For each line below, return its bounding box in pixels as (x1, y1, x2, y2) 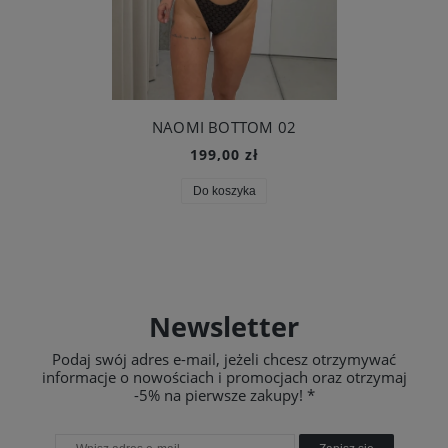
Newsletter (149, 308, 299, 346)
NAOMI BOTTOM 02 (152, 117, 296, 138)
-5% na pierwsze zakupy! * (133, 385, 315, 406)
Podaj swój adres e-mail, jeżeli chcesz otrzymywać (52, 349, 396, 370)
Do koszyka (192, 184, 256, 199)
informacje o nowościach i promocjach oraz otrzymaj (41, 367, 407, 388)
